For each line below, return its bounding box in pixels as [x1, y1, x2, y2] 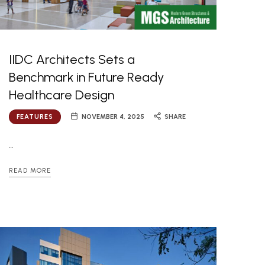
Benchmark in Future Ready [9, 69, 164, 85]
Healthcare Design [9, 86, 115, 103]
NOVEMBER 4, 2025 [82, 112, 145, 121]
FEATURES [17, 112, 54, 121]
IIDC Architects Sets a [9, 51, 135, 67]
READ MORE [9, 167, 51, 175]
